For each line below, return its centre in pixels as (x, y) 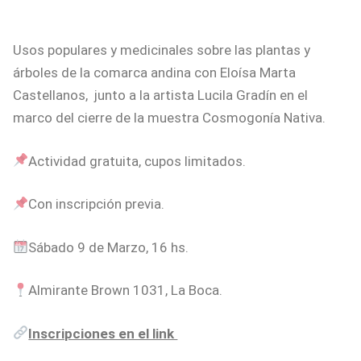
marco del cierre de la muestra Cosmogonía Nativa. (171, 118)
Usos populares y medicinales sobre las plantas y (162, 50)
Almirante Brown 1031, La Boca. (127, 290)
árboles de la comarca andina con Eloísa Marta (154, 73)
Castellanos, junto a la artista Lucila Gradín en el (160, 95)
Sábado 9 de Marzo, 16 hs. (109, 247)
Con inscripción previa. (97, 204)
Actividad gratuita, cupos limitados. (137, 161)
